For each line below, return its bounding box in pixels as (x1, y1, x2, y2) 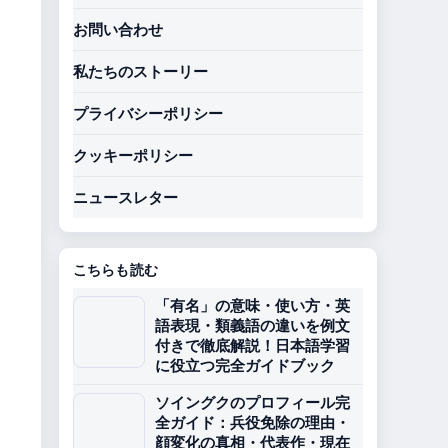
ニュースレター (73, 189, 178, 206)
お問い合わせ (73, 21, 163, 38)
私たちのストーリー (73, 63, 208, 80)
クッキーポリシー (73, 147, 193, 164)
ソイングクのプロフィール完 (155, 394, 350, 411)
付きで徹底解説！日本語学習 (155, 337, 350, 354)
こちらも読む (73, 260, 158, 279)
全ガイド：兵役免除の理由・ (155, 414, 350, 431)
